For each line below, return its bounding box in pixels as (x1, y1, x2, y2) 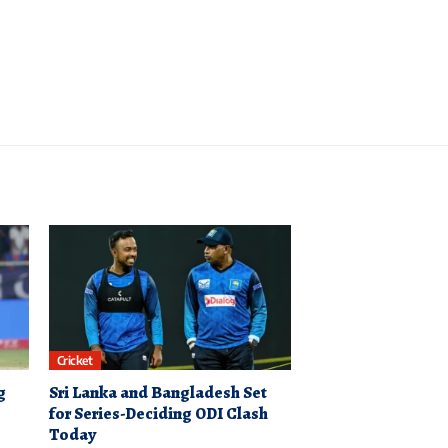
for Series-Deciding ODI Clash (48, 402, 268, 426)
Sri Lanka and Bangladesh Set (48, 381, 267, 405)
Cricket (56, 352, 93, 368)
